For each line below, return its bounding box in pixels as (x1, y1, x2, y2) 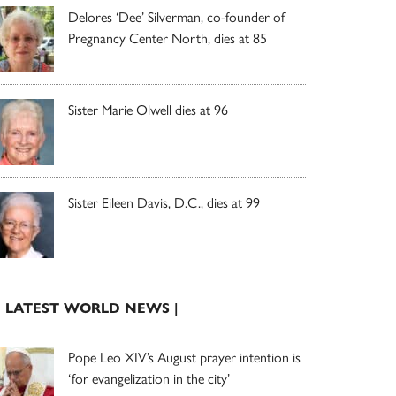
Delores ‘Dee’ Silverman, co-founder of (68, 5, 285, 27)
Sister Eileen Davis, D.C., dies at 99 (68, 191, 260, 212)
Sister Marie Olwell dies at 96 (68, 98, 228, 119)
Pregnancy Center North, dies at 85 (68, 27, 267, 48)
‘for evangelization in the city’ (68, 367, 230, 388)
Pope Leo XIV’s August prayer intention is (68, 346, 301, 367)
